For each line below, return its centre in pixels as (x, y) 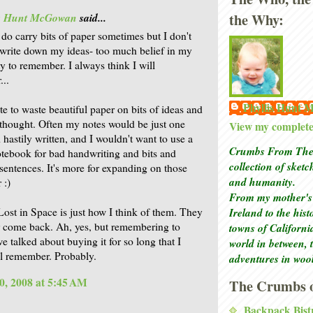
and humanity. (262, 181)
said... (92, 18)
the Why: (256, 20)
